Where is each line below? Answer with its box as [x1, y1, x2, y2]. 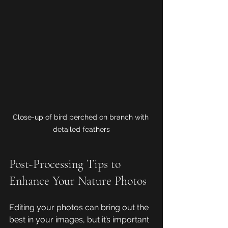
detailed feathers [53, 125, 110, 134]
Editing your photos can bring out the [9, 203, 151, 213]
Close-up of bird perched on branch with [12, 113, 151, 122]
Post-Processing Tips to [9, 157, 124, 172]
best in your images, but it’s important [9, 215, 151, 225]
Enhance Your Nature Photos [9, 174, 147, 189]
